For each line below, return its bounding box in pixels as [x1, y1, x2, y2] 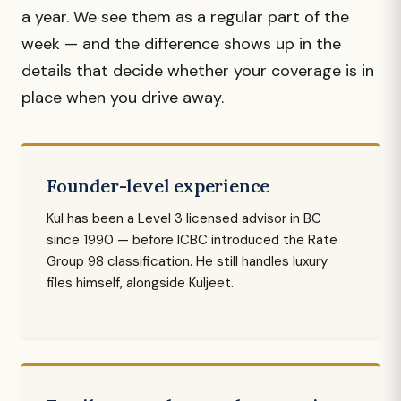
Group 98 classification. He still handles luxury [47, 252, 328, 270]
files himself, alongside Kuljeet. [47, 274, 234, 292]
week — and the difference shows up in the [21, 33, 341, 55]
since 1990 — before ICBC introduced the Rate [47, 231, 337, 249]
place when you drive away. [21, 87, 224, 108]
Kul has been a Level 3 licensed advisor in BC [47, 209, 321, 227]
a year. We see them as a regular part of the [21, 6, 349, 28]
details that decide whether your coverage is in [21, 60, 374, 81]
